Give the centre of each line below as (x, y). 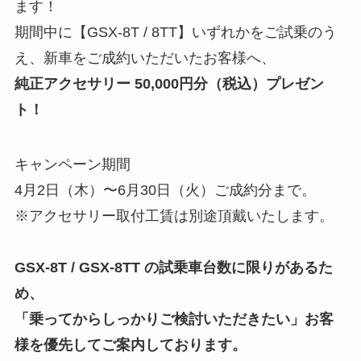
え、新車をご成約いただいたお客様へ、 (145, 58)
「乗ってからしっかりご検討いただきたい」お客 (174, 320)
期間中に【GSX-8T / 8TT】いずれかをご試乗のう (175, 33)
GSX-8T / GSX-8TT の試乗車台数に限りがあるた (173, 268)
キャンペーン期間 (72, 165)
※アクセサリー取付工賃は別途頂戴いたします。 (174, 216)
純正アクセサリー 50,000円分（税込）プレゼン (169, 84)
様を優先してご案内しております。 (130, 345)
